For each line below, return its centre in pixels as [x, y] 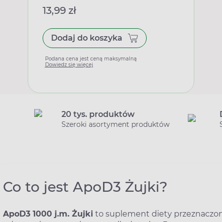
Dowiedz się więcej [69, 65]
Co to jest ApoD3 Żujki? [85, 187]
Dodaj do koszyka [86, 38]
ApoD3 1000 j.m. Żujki [48, 214]
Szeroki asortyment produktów [115, 124]
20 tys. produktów [98, 114]
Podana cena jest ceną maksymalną [91, 59]
